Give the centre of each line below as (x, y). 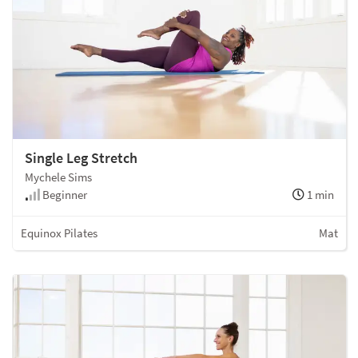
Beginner (64, 194)
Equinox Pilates (59, 233)
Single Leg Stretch (81, 157)
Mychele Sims (58, 177)
